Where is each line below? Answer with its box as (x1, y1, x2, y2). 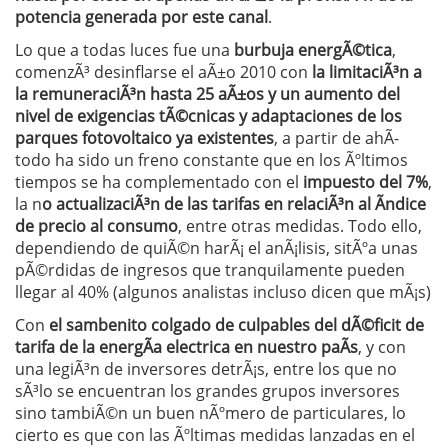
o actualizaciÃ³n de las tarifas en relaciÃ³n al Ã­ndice (42, 193, 426, 215)
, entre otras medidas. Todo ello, (178, 215, 422, 237)
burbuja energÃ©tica (234, 39, 392, 61)
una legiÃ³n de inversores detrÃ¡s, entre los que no (15, 358, 397, 380)
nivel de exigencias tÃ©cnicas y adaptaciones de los (15, 105, 402, 127)
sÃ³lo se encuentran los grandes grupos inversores (15, 380, 400, 402)
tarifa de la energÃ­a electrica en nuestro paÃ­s (15, 336, 358, 358)
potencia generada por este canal (15, 6, 268, 28)
